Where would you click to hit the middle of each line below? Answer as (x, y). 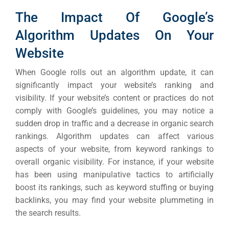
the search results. (48, 213)
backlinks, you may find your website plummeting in (114, 200)
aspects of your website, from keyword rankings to (114, 149)
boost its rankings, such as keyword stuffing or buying (114, 188)
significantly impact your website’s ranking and (114, 85)
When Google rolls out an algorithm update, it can (114, 73)
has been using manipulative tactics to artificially (114, 175)
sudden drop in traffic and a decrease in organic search (114, 124)
